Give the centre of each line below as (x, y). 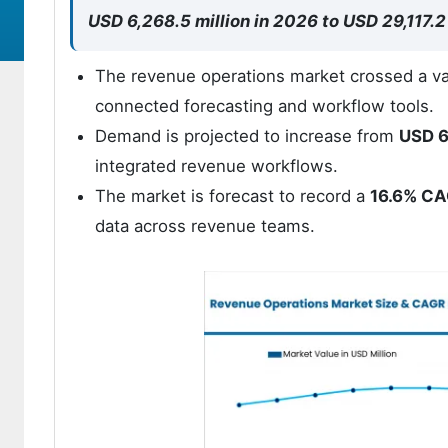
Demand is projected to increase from (247, 136)
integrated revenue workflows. (216, 166)
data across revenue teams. (205, 226)
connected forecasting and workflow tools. (264, 106)
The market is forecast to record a (232, 196)
